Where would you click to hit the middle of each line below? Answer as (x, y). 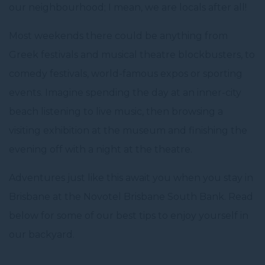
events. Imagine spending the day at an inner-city (125, 93)
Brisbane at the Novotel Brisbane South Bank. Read (131, 197)
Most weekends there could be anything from (118, 36)
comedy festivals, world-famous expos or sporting (126, 74)
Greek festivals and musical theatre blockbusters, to (132, 55)
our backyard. (42, 235)
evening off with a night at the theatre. (101, 149)
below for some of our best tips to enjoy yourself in (129, 216)
